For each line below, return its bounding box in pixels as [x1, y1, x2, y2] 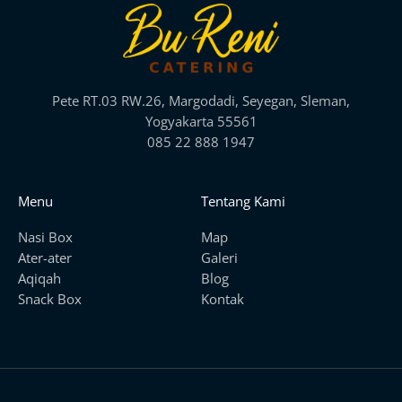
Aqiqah [18, 268, 61, 287]
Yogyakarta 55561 [144, 112, 258, 131]
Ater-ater [18, 248, 72, 267]
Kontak [201, 289, 244, 308]
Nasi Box [18, 227, 73, 246]
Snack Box [18, 289, 82, 308]
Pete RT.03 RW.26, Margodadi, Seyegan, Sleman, [52, 92, 350, 110]
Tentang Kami [201, 191, 285, 210]
